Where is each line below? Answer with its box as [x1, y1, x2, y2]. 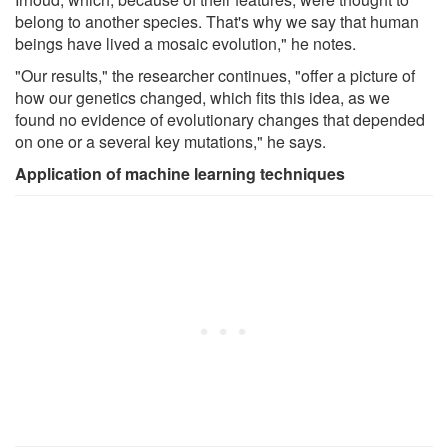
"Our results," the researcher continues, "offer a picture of [15, 63, 415, 87]
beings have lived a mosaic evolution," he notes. [15, 31, 356, 55]
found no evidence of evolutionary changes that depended [15, 107, 425, 131]
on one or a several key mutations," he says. [15, 129, 326, 153]
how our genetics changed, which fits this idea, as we [15, 85, 390, 109]
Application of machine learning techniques [15, 161, 345, 185]
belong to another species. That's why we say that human [15, 9, 419, 33]
